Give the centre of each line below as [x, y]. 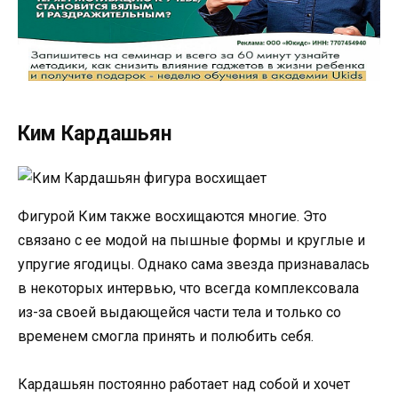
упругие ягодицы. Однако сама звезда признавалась [194, 265]
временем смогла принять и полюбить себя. [166, 337]
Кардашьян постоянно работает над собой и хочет [184, 385]
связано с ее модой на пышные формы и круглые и [191, 241]
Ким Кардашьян [95, 134]
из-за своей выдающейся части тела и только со [179, 313]
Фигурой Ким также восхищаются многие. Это [172, 217]
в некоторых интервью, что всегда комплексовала [188, 289]
